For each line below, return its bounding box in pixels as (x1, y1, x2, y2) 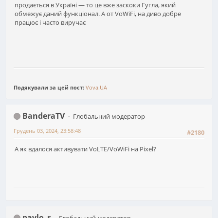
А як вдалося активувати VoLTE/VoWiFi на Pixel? (15, 145, 156, 154)
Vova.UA (86, 83, 107, 91)
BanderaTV (22, 110, 65, 121)
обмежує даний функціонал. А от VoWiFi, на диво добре (15, 9, 181, 18)
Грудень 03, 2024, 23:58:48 (14, 127, 81, 134)
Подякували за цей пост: (14, 83, 86, 91)
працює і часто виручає (15, 18, 86, 27)
